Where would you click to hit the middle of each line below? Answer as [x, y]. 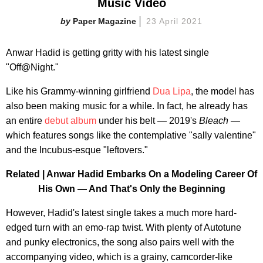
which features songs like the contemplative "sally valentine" [131, 135]
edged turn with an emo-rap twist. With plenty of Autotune [124, 227]
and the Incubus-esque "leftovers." [77, 150]
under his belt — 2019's [148, 120]
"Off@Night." [32, 67]
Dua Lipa [172, 91]
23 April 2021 [174, 21]
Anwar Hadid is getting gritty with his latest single [107, 52]
